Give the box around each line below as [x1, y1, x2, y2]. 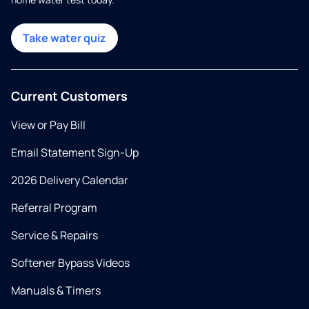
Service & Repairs [11, 228, 98, 243]
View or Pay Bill [11, 117, 86, 132]
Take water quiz [23, 30, 106, 46]
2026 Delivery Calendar [11, 172, 128, 188]
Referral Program [11, 200, 97, 215]
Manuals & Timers [11, 283, 101, 298]
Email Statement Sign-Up [11, 145, 139, 160]
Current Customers [11, 88, 128, 104]
